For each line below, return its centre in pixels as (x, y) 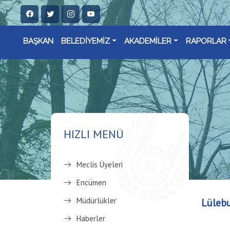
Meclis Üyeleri (100, 165)
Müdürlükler (97, 200)
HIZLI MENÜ (94, 134)
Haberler (91, 218)
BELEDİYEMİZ (85, 41)
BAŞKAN (38, 41)
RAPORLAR (206, 41)
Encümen (91, 183)
